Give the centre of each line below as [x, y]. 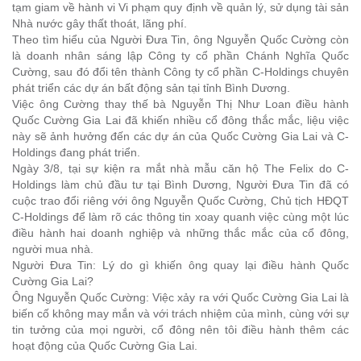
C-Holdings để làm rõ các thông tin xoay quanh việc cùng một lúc [180, 217]
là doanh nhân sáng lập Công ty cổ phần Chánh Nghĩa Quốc [180, 56]
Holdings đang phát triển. [76, 152]
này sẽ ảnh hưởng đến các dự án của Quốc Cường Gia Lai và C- [180, 136]
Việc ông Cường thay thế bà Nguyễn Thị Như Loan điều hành [180, 104]
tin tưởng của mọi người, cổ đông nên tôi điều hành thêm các [180, 330]
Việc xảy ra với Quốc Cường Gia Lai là [249, 297]
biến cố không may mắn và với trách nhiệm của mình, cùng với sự [180, 313]
